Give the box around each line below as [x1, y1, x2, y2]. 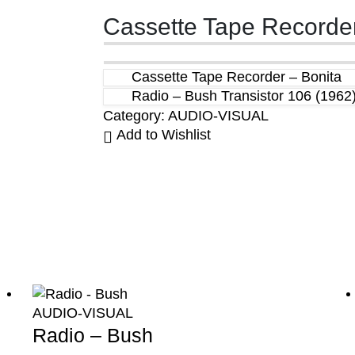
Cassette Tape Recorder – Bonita [131, 68, 342, 85]
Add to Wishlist [116, 126, 211, 143]
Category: [102, 107, 168, 124]
